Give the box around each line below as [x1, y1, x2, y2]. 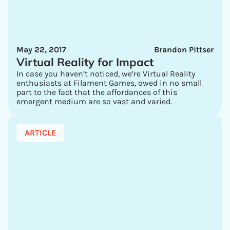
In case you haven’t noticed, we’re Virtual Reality [16, 69, 195, 79]
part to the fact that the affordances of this [16, 87, 177, 97]
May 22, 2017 [16, 45, 66, 54]
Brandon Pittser [154, 45, 214, 54]
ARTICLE [25, 128, 56, 138]
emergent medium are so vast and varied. [16, 97, 172, 106]
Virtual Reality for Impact [16, 55, 154, 69]
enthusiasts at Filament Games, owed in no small [16, 78, 202, 88]
